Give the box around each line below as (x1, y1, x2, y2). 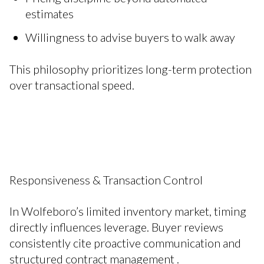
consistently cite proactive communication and (9, 236, 241, 250)
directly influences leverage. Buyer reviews (9, 220, 223, 235)
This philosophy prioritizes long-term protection (9, 61, 252, 76)
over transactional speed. (9, 77, 134, 92)
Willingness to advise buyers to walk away (25, 30, 235, 45)
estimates (25, 6, 74, 21)
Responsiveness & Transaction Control (9, 172, 203, 187)
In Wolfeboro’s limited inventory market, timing (9, 204, 246, 219)
